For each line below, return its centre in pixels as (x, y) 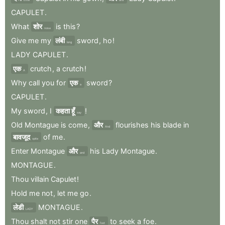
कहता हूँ (65, 110)
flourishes (132, 125)
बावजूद (22, 137)
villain (40, 179)
